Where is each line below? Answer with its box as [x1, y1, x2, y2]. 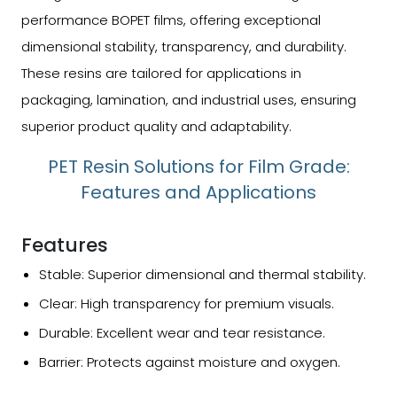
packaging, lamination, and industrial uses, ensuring [21, 90, 356, 109]
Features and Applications [81, 179, 316, 205]
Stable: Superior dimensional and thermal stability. [39, 264, 366, 284]
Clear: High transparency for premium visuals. [39, 293, 334, 313]
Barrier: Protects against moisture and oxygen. [39, 352, 340, 371]
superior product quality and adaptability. [21, 116, 292, 136]
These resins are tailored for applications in [21, 63, 301, 82]
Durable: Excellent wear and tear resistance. [39, 323, 325, 342]
